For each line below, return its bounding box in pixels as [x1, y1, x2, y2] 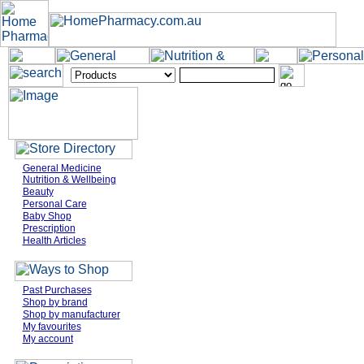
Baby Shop [22, 210, 71, 222]
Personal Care [22, 198, 87, 210]
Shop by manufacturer [22, 309, 120, 320]
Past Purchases [22, 284, 92, 296]
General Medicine [22, 162, 102, 174]
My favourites [22, 321, 81, 332]
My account [22, 333, 73, 344]
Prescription [22, 223, 76, 234]
